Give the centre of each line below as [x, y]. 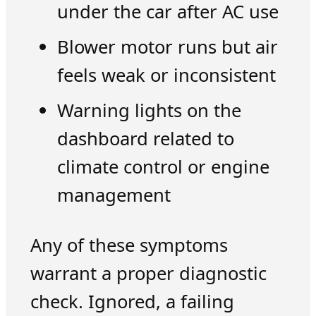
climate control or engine [163, 167]
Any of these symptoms [129, 245]
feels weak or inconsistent [166, 75]
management [114, 195]
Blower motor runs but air [167, 47]
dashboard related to [145, 139]
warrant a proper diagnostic [148, 274]
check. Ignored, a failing [132, 302]
